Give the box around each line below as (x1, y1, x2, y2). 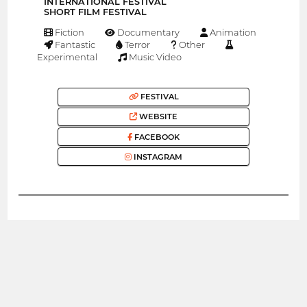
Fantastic (53, 38, 96, 50)
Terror (123, 38, 151, 50)
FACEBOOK (132, 132, 180, 142)
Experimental (35, 51, 98, 62)
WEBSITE (137, 112, 177, 122)
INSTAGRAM (132, 151, 182, 162)
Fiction (53, 26, 85, 38)
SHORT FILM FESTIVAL (44, 6, 147, 17)
